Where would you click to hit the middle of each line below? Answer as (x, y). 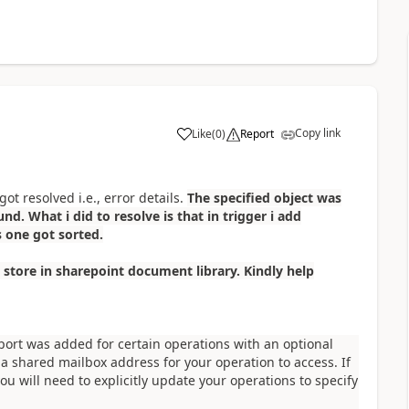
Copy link (317, 133)
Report (257, 134)
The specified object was (264, 198)
